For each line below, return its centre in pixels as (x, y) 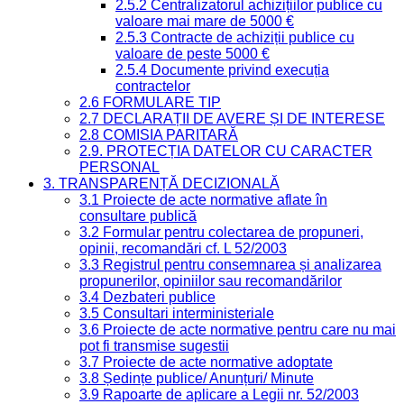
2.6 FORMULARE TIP (150, 102)
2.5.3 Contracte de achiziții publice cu (235, 37)
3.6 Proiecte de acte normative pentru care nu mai (238, 329)
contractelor (153, 86)
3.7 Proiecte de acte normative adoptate (206, 362)
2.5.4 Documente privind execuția (222, 69)
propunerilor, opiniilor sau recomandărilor (211, 280)
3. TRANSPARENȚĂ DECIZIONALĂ (161, 183)
